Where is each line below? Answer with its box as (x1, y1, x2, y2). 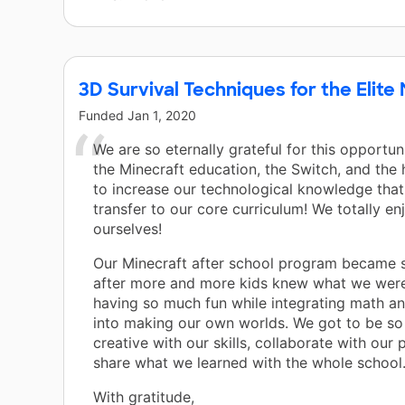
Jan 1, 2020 (127, 108, 196, 124)
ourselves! (93, 220, 162, 239)
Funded (79, 108, 127, 124)
